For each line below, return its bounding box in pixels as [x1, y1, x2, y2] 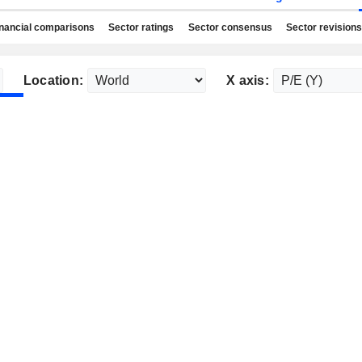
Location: [23, 74, 84, 87]
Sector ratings [108, 22, 174, 33]
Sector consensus [187, 22, 272, 33]
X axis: [225, 74, 269, 87]
